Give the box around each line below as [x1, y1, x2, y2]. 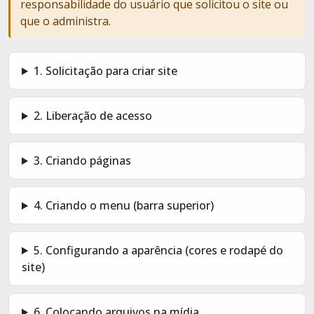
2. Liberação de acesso [33, 107, 152, 123]
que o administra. [20, 13, 111, 29]
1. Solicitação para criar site [33, 62, 177, 78]
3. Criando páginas [33, 152, 131, 168]
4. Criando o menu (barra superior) [33, 197, 214, 213]
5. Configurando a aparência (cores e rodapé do [33, 242, 283, 258]
